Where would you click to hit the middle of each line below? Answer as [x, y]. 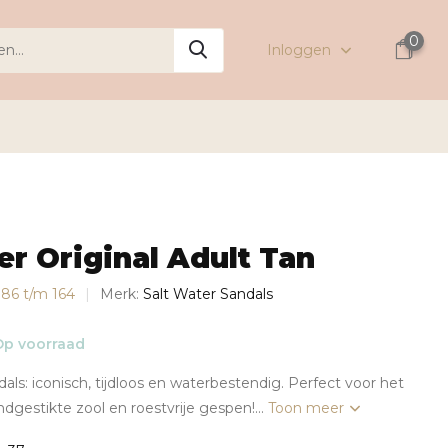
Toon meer [308, 408]
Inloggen [301, 50]
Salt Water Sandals [208, 294]
